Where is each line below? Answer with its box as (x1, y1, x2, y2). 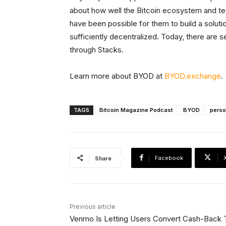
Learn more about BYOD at (70, 71, 164, 81)
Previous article (70, 202, 116, 210)
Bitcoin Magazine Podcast (99, 106, 173, 114)
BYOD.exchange (164, 71, 221, 81)
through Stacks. (70, 44, 124, 54)
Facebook (155, 154, 183, 161)
